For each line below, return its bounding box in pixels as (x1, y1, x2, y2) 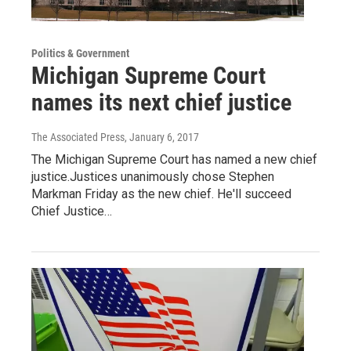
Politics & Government (31, 46, 129, 60)
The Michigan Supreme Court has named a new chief (31, 151, 317, 167)
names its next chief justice (31, 88, 291, 116)
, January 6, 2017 (125, 130, 199, 143)
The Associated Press (31, 130, 125, 143)
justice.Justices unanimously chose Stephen (31, 168, 274, 184)
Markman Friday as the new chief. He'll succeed (31, 186, 291, 201)
